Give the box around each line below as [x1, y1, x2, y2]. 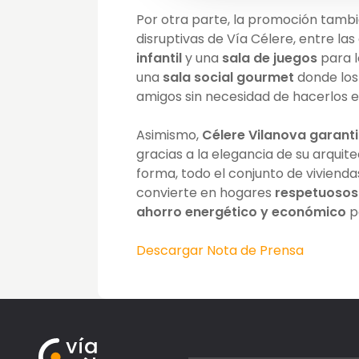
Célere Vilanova [202, 125, 306, 144]
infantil [136, 48, 185, 67]
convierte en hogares [136, 183, 275, 202]
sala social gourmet [163, 67, 294, 87]
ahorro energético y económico [136, 202, 346, 221]
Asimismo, [136, 125, 199, 144]
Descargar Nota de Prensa [136, 240, 304, 260]
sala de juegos [222, 48, 317, 67]
